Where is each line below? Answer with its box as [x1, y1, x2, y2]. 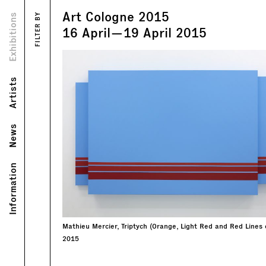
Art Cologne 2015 [62, 8, 169, 25]
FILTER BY [33, 12, 42, 47]
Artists [6, 77, 18, 109]
